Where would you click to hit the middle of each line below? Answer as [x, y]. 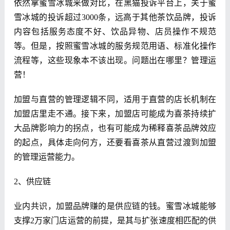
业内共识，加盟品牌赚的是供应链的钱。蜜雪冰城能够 [115, 206]
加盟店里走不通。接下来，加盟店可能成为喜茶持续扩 [115, 114]
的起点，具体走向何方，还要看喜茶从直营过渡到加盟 [115, 143]
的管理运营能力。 [46, 157]
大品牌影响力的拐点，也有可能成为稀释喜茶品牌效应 [115, 128]
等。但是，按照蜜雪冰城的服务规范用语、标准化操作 [115, 46]
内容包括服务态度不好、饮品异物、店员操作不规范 [115, 32]
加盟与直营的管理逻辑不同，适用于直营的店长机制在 [115, 100]
